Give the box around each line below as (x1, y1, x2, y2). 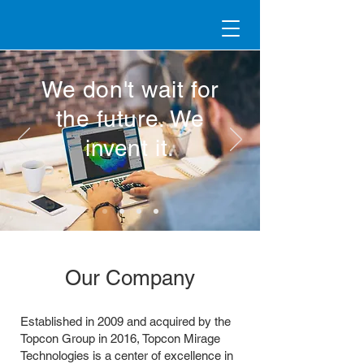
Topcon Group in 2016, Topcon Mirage (20, 331, 220, 345)
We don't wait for (41, 76, 219, 102)
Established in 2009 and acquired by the (20, 314, 231, 328)
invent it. (85, 135, 175, 161)
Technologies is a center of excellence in (20, 349, 233, 362)
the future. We (55, 106, 205, 132)
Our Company (65, 266, 195, 290)
